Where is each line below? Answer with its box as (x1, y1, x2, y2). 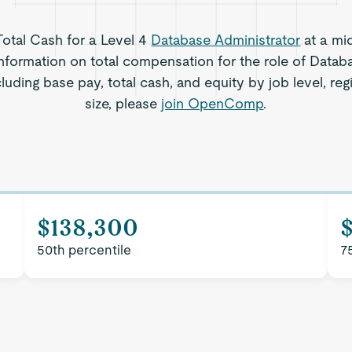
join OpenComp (161, 95, 264, 112)
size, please (85, 95, 162, 112)
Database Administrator (151, 31, 301, 48)
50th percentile (37, 242, 132, 258)
